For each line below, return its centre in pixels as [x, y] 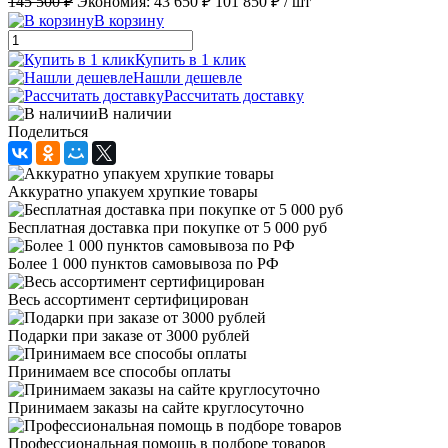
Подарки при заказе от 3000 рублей [129, 335]
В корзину [129, 20]
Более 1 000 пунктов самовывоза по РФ [143, 263]
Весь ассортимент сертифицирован [128, 299]
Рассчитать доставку [234, 95]
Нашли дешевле [187, 77]
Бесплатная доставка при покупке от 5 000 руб [167, 227]
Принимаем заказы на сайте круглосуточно [156, 407]
